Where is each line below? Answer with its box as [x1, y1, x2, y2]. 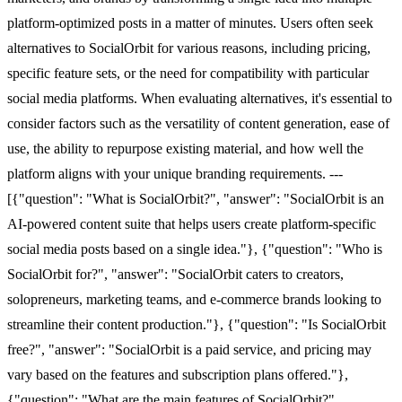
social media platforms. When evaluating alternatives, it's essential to [7, 90, 392, 106]
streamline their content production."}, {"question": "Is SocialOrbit [7, 316, 386, 332]
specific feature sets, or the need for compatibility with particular [7, 65, 369, 81]
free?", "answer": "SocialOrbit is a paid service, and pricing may [7, 341, 371, 357]
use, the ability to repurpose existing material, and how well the [7, 140, 363, 156]
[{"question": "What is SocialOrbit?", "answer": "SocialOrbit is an [7, 190, 384, 206]
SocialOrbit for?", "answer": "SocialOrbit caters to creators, [7, 266, 344, 282]
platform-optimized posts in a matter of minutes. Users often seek [7, 14, 373, 31]
